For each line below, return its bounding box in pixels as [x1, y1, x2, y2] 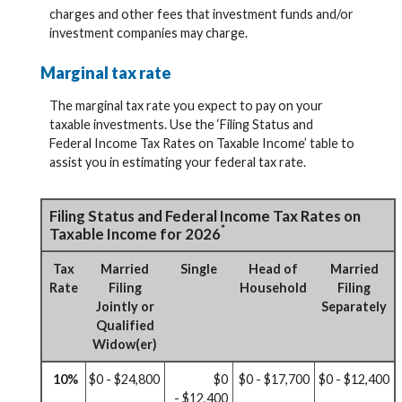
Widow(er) [92, 336, 157, 352]
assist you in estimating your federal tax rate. [49, 153, 306, 170]
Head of [249, 260, 298, 276]
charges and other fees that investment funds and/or [49, 5, 354, 22]
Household [240, 279, 307, 295]
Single [179, 260, 217, 276]
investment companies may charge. [49, 24, 248, 40]
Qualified [95, 317, 154, 333]
